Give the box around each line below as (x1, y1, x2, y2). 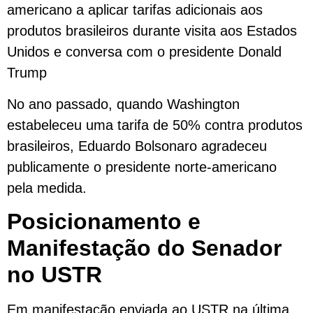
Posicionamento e (7, 209, 201, 235)
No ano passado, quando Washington (7, 96, 240, 112)
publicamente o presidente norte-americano (7, 159, 277, 175)
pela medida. (7, 180, 87, 196)
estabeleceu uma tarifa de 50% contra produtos (7, 117, 303, 133)
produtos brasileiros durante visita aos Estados (7, 23, 297, 39)
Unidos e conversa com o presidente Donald (7, 44, 282, 60)
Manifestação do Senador (7, 235, 282, 261)
